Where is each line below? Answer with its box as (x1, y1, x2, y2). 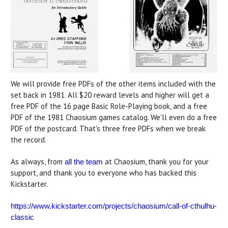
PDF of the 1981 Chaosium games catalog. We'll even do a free (11, 112, 217, 123)
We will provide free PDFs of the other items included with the (11, 79, 216, 89)
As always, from (11, 157, 65, 167)
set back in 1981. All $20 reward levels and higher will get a (11, 90, 209, 100)
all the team (65, 157, 103, 166)
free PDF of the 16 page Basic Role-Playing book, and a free (11, 101, 207, 111)
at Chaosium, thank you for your (103, 157, 209, 167)
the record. (11, 135, 46, 145)
